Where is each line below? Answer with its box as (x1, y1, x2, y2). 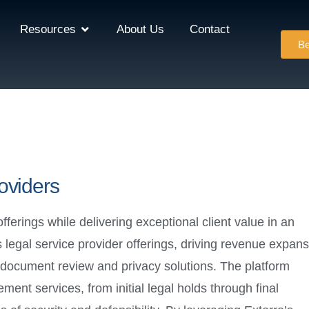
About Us (117, 23, 164, 37)
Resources (20, 23, 76, 37)
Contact (190, 23, 230, 37)
